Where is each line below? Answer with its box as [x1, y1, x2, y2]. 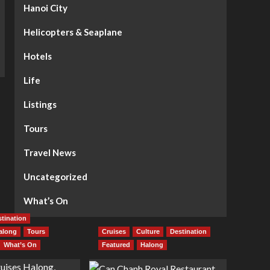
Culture [136, 228, 160, 236]
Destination [170, 228, 207, 236]
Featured [102, 241, 130, 249]
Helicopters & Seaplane [23, 27, 122, 38]
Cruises [102, 228, 126, 236]
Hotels [23, 51, 52, 62]
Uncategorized [23, 171, 87, 183]
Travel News [23, 147, 76, 159]
